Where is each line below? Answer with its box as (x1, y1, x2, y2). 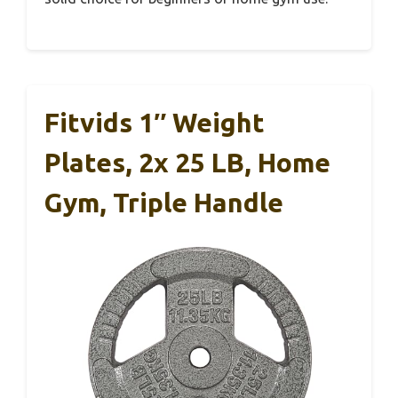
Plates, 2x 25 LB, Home (44, 147, 330, 179)
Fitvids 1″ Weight (44, 107, 265, 139)
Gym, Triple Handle (44, 187, 283, 219)
